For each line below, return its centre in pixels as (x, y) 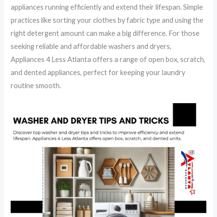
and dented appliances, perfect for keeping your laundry (98, 72)
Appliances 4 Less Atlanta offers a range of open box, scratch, (108, 59)
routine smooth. (36, 85)
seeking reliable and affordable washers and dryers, (91, 46)
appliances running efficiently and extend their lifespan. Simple (107, 7)
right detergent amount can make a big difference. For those (105, 33)
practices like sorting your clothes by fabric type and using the (107, 20)
